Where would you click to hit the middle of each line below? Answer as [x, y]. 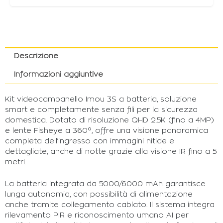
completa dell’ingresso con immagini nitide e [90, 141]
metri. [15, 162]
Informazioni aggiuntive [58, 75]
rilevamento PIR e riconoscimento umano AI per [97, 216]
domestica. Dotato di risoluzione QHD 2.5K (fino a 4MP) [110, 120]
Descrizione [36, 56]
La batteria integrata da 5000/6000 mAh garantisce [105, 184]
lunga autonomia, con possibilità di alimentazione [99, 195]
